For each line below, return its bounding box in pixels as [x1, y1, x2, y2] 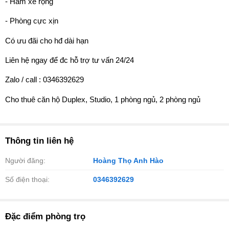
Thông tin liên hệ [5, 136, 74, 146]
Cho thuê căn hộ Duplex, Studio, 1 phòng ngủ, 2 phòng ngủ [5, 95, 200, 104]
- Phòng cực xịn [5, 16, 58, 26]
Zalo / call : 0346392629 [5, 75, 84, 84]
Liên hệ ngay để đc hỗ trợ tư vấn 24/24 [5, 55, 134, 64]
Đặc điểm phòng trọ [5, 212, 85, 222]
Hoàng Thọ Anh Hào [93, 156, 164, 165]
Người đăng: [5, 156, 45, 165]
